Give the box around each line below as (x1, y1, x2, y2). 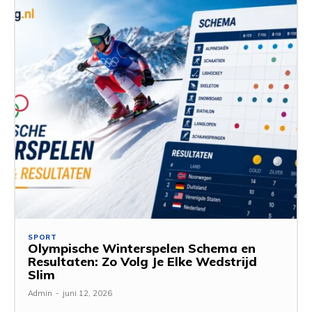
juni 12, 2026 (63, 288, 112, 298)
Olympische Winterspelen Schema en (28, 240, 256, 256)
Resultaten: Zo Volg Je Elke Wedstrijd (28, 253, 257, 270)
